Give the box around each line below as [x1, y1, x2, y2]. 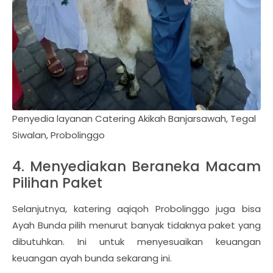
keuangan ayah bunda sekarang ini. [12, 252, 172, 265]
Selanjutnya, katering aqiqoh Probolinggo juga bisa [12, 202, 261, 216]
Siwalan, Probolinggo [12, 129, 105, 142]
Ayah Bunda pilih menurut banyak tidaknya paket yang [12, 219, 261, 232]
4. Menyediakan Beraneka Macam [12, 157, 261, 177]
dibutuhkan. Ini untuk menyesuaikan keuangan [12, 235, 261, 249]
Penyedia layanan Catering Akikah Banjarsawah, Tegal [12, 112, 256, 126]
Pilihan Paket [12, 173, 102, 193]
